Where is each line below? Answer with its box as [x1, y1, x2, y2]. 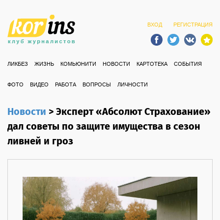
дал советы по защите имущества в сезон [7, 119, 200, 135]
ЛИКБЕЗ [7, 61, 28, 68]
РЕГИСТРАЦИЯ [173, 22, 213, 28]
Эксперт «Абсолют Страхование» [56, 105, 211, 120]
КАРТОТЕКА [137, 61, 167, 68]
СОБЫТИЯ [174, 61, 202, 68]
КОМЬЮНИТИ [60, 61, 96, 68]
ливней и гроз [7, 134, 73, 149]
